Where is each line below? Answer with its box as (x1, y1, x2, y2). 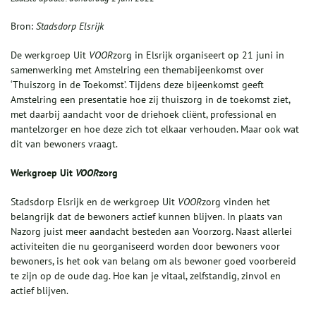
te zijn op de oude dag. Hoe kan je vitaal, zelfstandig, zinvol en (11, 269, 281, 282)
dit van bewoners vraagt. (11, 137, 118, 150)
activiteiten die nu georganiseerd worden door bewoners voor (11, 239, 280, 253)
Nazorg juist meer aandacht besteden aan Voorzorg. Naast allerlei (11, 224, 292, 238)
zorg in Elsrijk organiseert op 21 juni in (113, 48, 284, 61)
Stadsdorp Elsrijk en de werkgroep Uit (11, 195, 178, 208)
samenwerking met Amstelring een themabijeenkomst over (11, 63, 264, 76)
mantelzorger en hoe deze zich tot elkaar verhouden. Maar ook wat (11, 122, 299, 135)
